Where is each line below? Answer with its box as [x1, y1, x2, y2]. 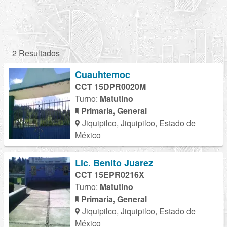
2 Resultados [12, 47, 60, 59]
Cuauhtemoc [75, 68, 130, 81]
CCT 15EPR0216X [75, 169, 144, 180]
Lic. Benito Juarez [75, 156, 153, 169]
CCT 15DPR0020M [75, 81, 146, 92]
